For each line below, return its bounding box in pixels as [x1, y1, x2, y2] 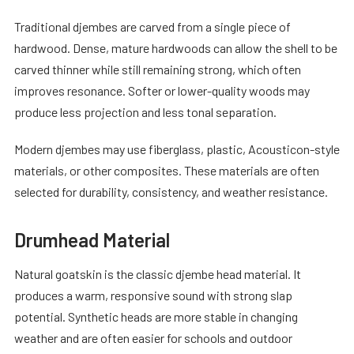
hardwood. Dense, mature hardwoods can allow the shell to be [14, 40, 337, 55]
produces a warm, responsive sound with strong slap [14, 287, 292, 303]
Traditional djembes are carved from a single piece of [14, 18, 291, 34]
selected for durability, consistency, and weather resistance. [14, 183, 328, 199]
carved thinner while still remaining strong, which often [14, 61, 301, 77]
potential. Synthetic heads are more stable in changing [14, 308, 298, 324]
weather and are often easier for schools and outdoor [14, 330, 292, 345]
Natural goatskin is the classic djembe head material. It [14, 265, 301, 281]
